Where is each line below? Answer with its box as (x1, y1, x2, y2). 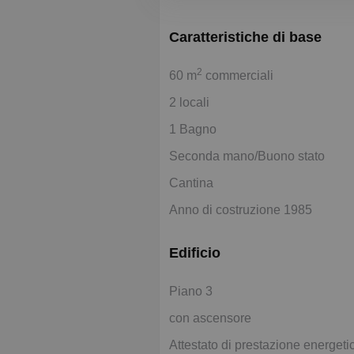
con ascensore (169, 311, 251, 325)
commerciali (202, 68, 273, 82)
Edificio (169, 244, 220, 261)
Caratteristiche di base (169, 28, 322, 45)
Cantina (169, 175, 213, 190)
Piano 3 (169, 284, 213, 298)
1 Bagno (169, 122, 217, 136)
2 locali (169, 95, 209, 109)
